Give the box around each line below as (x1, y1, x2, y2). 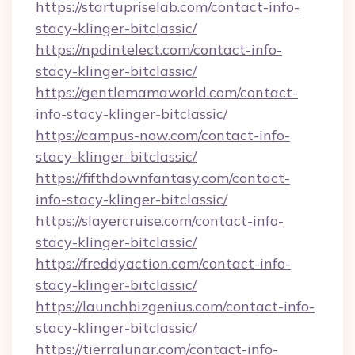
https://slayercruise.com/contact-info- (36, 212, 284, 230)
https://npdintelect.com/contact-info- (36, 40, 282, 59)
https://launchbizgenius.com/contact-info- (36, 297, 315, 315)
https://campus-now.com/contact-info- (36, 126, 290, 144)
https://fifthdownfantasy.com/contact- (36, 169, 290, 187)
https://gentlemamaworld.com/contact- (36, 83, 298, 101)
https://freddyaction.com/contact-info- (36, 254, 291, 273)
